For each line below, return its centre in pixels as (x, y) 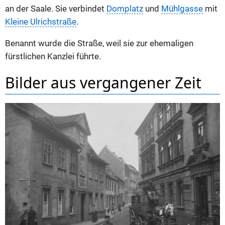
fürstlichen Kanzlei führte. (53, 56)
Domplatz (125, 9)
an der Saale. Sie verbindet (56, 9)
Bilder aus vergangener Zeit (103, 83)
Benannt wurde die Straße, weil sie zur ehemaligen (99, 43)
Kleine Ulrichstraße (41, 22)
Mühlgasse (182, 9)
